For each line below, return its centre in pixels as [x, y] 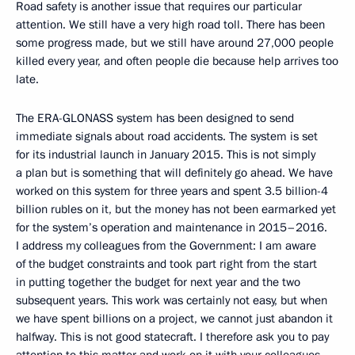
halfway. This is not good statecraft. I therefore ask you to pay [172, 337]
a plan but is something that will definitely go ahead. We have [174, 173]
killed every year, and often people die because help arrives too [177, 61]
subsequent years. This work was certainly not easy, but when [172, 300]
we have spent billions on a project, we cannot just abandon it [174, 319]
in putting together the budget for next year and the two [158, 282]
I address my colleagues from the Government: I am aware [166, 246]
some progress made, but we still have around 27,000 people [175, 43]
